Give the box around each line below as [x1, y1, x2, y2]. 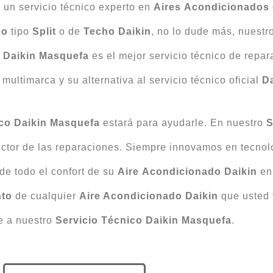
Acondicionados [183, 1, 269, 12]
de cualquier [12, 190, 79, 201]
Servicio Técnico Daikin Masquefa [55, 214, 232, 225]
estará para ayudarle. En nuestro [100, 117, 266, 128]
